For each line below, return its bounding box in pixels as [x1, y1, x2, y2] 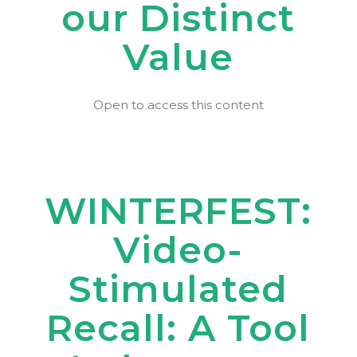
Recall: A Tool [46, 305, 311, 351]
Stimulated [69, 266, 288, 312]
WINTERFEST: [45, 188, 312, 233]
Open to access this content [92, 97, 264, 112]
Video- [113, 227, 244, 273]
